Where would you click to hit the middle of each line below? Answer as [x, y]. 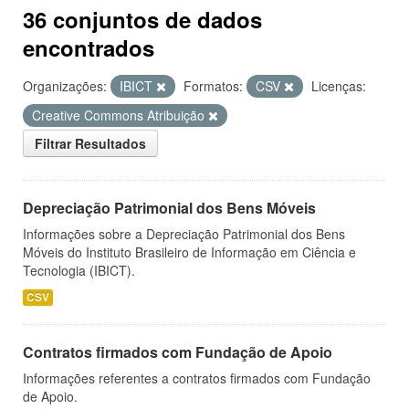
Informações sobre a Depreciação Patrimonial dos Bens [184, 234]
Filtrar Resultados [90, 143]
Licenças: [339, 86]
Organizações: [65, 86]
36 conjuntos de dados [142, 19]
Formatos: [213, 86]
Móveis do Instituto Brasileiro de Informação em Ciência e [189, 252]
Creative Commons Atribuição [120, 115]
